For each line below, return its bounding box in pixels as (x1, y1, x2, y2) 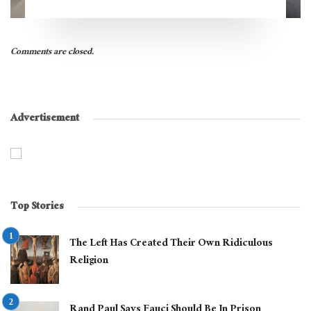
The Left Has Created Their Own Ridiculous (69, 233, 273, 254)
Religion (69, 251, 108, 271)
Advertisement (10, 108, 79, 129)
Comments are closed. (10, 43, 94, 62)
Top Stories (10, 196, 64, 217)
